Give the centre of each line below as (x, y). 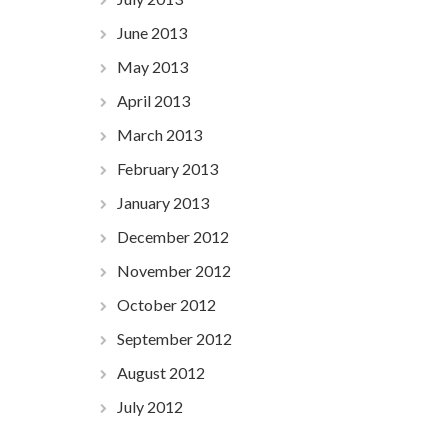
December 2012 (172, 236)
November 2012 (173, 270)
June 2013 (151, 32)
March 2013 (159, 134)
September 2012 (174, 338)
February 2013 (167, 168)
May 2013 (152, 66)
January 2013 (162, 202)
